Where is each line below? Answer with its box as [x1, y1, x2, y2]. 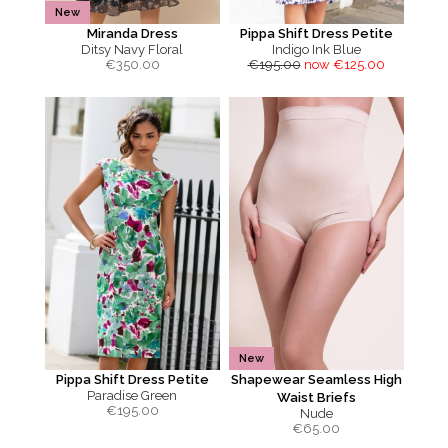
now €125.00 [303, 57, 385, 72]
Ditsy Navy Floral [81, 42, 183, 57]
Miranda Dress [86, 26, 178, 41]
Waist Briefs [276, 390, 356, 405]
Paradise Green [87, 388, 177, 403]
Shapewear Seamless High [230, 372, 402, 387]
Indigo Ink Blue [271, 42, 361, 57]
